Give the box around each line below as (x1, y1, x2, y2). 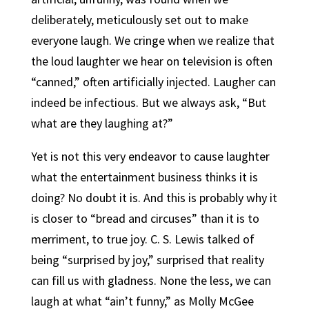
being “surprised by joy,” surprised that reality (30, 252, 264, 268)
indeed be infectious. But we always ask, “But (30, 94, 266, 110)
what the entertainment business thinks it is (30, 169, 258, 185)
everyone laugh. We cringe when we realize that (30, 32, 275, 48)
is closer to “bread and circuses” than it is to (30, 210, 259, 226)
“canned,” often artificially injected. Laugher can (30, 74, 276, 90)
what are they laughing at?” (30, 115, 173, 131)
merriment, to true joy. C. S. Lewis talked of (30, 231, 255, 247)
